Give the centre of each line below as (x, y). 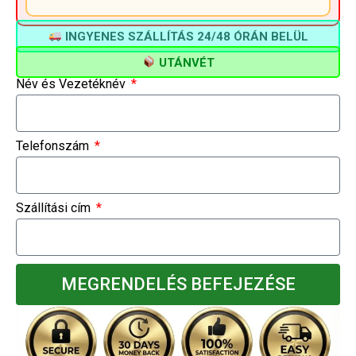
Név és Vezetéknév (72, 84)
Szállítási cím (55, 208)
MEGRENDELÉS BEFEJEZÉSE (178, 284)
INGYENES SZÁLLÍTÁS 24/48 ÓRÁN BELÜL (185, 36)
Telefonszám (54, 146)
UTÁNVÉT (185, 62)
